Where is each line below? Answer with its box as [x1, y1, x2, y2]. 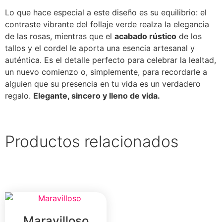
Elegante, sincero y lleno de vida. [33, 90, 160, 101]
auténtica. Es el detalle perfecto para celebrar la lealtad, [5, 55, 216, 65]
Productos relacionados [5, 131, 178, 151]
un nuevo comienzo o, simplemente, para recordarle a [5, 66, 207, 77]
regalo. [5, 90, 33, 101]
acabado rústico [114, 31, 176, 41]
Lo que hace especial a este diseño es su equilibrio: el [5, 7, 207, 17]
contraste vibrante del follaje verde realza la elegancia [5, 19, 209, 29]
